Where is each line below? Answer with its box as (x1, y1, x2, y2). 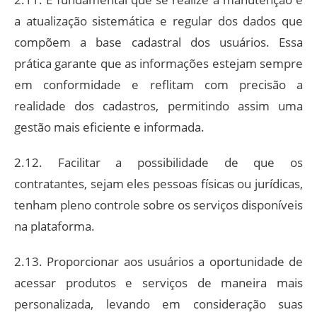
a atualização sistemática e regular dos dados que (14, 12, 303, 29)
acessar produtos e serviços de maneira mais (14, 274, 303, 291)
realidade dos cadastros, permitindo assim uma (14, 97, 303, 114)
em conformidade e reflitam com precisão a (14, 76, 303, 93)
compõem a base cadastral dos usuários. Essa (14, 33, 303, 50)
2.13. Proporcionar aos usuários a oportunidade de (14, 253, 303, 270)
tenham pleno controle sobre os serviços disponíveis (14, 196, 303, 213)
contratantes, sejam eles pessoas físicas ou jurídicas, (14, 175, 303, 192)
